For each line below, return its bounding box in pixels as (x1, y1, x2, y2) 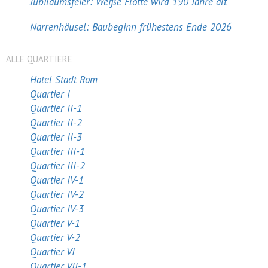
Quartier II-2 (30, 116, 82, 129)
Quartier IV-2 (30, 188, 84, 201)
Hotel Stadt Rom (30, 73, 98, 86)
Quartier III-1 (30, 145, 85, 158)
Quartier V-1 (30, 217, 80, 230)
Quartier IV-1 (30, 173, 84, 187)
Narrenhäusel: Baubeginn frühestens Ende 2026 (30, 20, 232, 33)
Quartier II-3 (30, 130, 82, 144)
